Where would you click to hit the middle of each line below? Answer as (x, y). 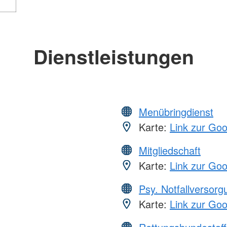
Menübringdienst (176, 111)
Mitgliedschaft (170, 150)
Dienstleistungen (113, 56)
